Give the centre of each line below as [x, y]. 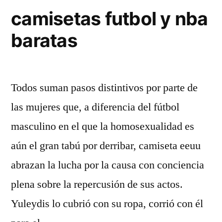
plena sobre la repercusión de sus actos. [97, 184]
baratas [44, 40]
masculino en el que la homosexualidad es [103, 126]
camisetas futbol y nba [110, 19]
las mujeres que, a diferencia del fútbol [95, 107]
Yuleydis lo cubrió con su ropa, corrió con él [107, 204]
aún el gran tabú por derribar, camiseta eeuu [106, 146]
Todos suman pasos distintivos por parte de [104, 88]
